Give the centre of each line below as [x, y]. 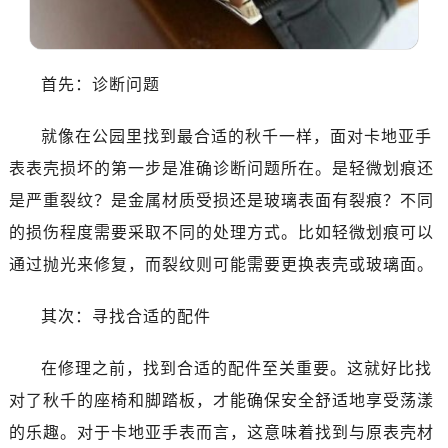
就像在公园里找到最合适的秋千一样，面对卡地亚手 [236, 137]
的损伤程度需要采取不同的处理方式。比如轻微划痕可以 [221, 233]
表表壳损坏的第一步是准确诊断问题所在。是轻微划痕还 [221, 169]
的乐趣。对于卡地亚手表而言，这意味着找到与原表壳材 [221, 433]
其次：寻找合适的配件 [125, 317]
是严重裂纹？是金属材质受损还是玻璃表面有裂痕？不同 [221, 201]
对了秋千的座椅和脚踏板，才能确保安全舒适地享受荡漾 [221, 401]
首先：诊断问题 [100, 85]
